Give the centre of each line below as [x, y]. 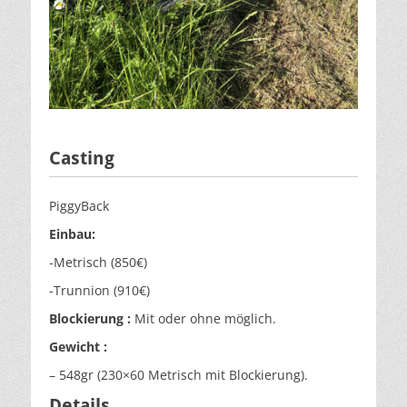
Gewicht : [78, 347]
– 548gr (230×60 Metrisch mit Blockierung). [179, 375]
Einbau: [72, 234]
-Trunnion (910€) [99, 291]
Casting [82, 159]
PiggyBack [79, 206]
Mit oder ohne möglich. [203, 319]
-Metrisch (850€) [98, 263]
